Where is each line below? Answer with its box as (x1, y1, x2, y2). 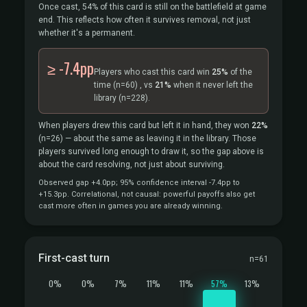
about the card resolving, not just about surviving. (38, 160, 225, 169)
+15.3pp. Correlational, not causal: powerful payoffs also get (38, 190, 255, 199)
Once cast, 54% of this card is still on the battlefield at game (38, 2, 267, 12)
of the (228, 67, 252, 77)
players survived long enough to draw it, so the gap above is (38, 147, 264, 156)
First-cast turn (38, 251, 110, 265)
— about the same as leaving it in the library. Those (63, 134, 256, 143)
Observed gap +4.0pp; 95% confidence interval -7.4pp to (38, 178, 240, 187)
